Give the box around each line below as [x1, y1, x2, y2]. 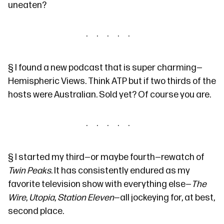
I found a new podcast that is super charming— [13, 62, 202, 73]
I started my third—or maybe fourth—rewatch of [13, 152, 204, 162]
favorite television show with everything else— [8, 179, 191, 189]
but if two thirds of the [127, 76, 216, 86]
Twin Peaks [8, 165, 51, 176]
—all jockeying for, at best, [114, 192, 215, 203]
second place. [8, 206, 64, 216]
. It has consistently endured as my [51, 165, 190, 176]
